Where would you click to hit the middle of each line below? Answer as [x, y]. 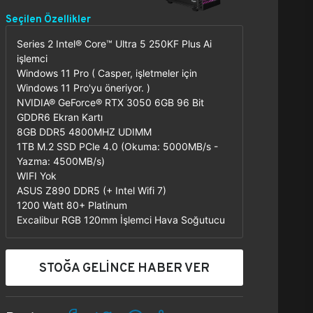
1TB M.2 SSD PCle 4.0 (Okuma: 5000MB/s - [117, 146]
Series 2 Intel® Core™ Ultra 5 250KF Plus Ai [114, 44]
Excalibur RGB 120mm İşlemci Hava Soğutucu [121, 220]
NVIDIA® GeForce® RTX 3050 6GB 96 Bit [110, 102]
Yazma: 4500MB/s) [61, 161]
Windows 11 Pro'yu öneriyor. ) [83, 88]
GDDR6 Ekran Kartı [60, 117]
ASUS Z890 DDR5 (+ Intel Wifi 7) [92, 190]
